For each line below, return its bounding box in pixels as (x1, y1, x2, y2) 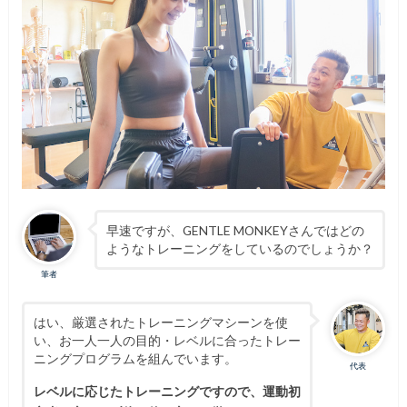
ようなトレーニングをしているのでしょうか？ (105, 241, 373, 257)
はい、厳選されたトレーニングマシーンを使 (33, 313, 288, 330)
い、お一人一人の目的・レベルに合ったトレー (33, 332, 301, 348)
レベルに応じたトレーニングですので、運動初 (33, 382, 301, 399)
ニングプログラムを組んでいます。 (33, 350, 237, 366)
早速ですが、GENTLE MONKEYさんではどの (105, 223, 364, 239)
